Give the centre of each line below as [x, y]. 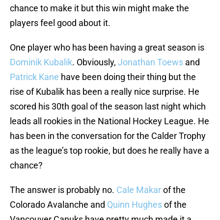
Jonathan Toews [151, 62]
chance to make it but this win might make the [99, 8]
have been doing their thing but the [127, 77]
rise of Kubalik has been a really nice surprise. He [105, 92]
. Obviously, [95, 62]
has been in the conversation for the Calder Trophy [108, 136]
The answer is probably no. [63, 190]
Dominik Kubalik [41, 62]
